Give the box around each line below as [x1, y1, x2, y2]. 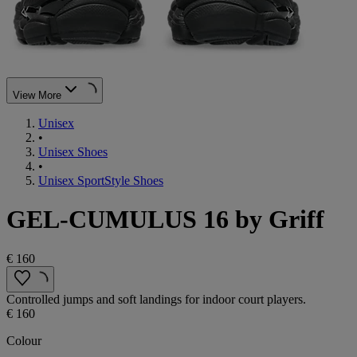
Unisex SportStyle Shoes [38, 173, 163, 187]
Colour [6, 333, 41, 347]
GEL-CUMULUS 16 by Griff [6, 205, 324, 234]
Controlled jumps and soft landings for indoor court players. [6, 292, 306, 306]
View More [13, 88, 61, 101]
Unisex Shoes [38, 144, 108, 159]
